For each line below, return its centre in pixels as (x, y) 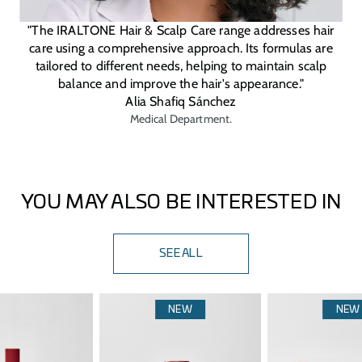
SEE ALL (181, 254)
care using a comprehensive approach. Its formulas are (181, 48)
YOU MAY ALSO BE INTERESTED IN (181, 203)
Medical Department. (181, 119)
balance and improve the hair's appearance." (181, 84)
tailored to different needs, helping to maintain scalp (181, 66)
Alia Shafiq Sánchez (181, 102)
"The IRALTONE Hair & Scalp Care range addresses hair (181, 31)
